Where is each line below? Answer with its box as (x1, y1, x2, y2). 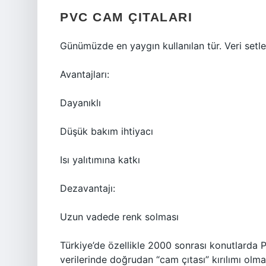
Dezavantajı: (60, 182, 115, 194)
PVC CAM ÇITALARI (60, 10, 192, 24)
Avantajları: (60, 68, 109, 80)
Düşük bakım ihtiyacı (60, 125, 153, 137)
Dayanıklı (60, 97, 101, 109)
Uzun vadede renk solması (60, 211, 179, 223)
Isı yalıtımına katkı (60, 154, 140, 166)
